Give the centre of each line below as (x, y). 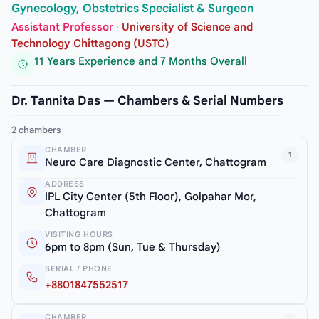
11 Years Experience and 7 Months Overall (141, 61)
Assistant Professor (62, 27)
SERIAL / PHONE (79, 269)
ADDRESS (65, 184)
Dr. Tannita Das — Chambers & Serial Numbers (147, 101)
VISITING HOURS (79, 235)
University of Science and (187, 27)
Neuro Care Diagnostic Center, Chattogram (156, 163)
